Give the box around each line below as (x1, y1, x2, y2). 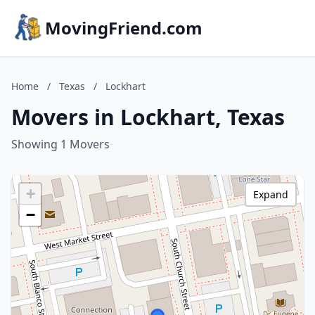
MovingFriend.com (45, 16, 202, 39)
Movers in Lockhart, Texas (11, 103, 285, 131)
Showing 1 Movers (11, 136, 110, 152)
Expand (253, 188, 288, 201)
